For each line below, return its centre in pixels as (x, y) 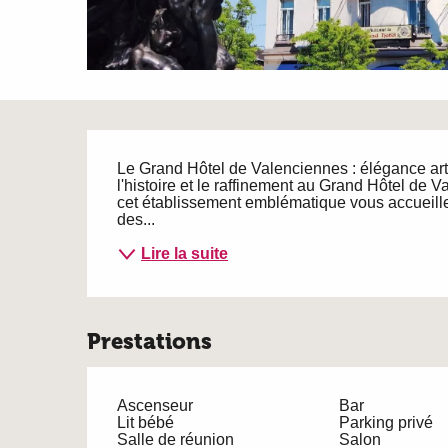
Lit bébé (146, 422)
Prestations (150, 341)
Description (209, 158)
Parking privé (385, 422)
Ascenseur (155, 405)
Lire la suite (185, 254)
